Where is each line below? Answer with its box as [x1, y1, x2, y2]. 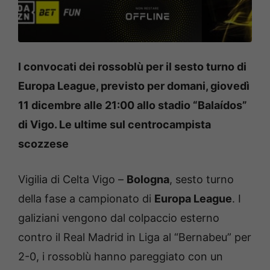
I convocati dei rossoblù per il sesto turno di [18, 60, 246, 73]
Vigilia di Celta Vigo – [18, 172, 127, 186]
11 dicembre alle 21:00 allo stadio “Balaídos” [18, 98, 247, 111]
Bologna [127, 172, 169, 186]
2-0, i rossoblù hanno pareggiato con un [18, 250, 223, 263]
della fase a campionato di [18, 192, 154, 205]
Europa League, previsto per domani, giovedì [18, 79, 250, 92]
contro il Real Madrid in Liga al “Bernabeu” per [18, 230, 251, 243]
